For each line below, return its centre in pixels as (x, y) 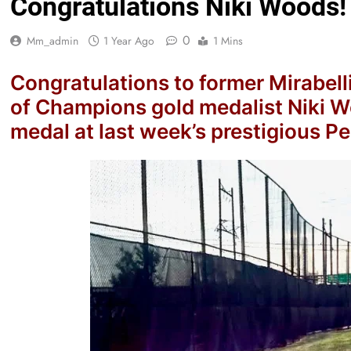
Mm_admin (53, 41)
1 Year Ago (129, 41)
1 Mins (228, 41)
